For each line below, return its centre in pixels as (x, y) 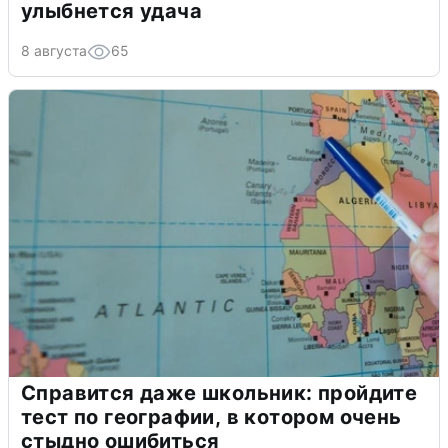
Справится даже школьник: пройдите (219, 392)
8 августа (54, 50)
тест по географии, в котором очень (211, 416)
